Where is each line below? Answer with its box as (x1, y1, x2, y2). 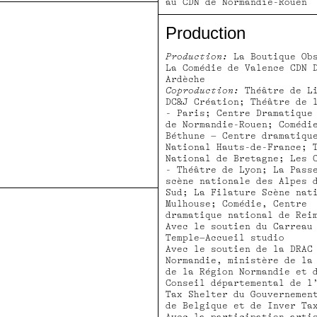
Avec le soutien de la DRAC (166, 244, 313, 255)
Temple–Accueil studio (166, 233, 284, 243)
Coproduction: (166, 86, 239, 96)
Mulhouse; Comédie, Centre (166, 199, 307, 209)
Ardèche (166, 74, 205, 85)
